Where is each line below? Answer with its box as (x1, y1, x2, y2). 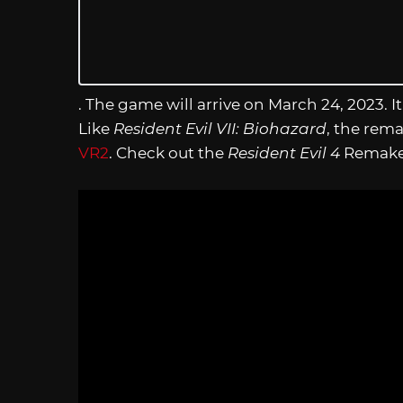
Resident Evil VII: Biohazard (113, 119, 327, 138)
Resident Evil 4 (228, 143, 340, 162)
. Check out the (109, 143, 228, 162)
